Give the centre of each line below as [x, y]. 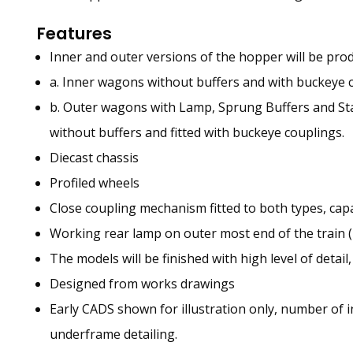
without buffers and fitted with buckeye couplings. [197, 132]
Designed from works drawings [142, 283]
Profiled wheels [95, 182]
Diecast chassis [94, 157]
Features [74, 33]
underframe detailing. [113, 334]
